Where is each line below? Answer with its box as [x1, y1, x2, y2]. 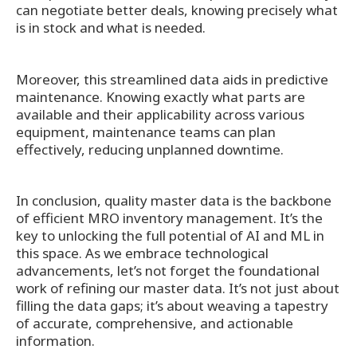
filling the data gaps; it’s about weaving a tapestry [16, 296, 328, 315]
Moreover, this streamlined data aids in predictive [16, 69, 328, 88]
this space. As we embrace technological [16, 243, 269, 262]
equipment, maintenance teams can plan [16, 122, 276, 141]
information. [16, 331, 95, 350]
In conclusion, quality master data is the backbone [16, 190, 331, 210]
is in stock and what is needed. [16, 18, 206, 37]
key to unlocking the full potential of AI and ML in [16, 226, 324, 245]
